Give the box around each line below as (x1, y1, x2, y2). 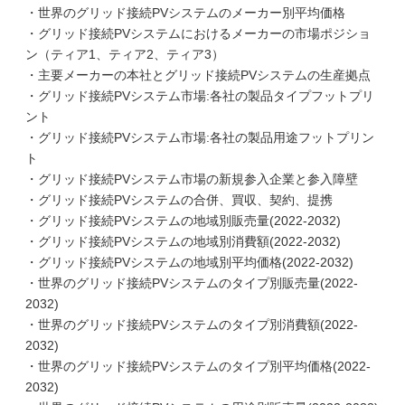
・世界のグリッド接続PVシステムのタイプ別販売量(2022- (25, 276, 358, 290)
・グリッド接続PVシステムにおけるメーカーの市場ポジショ (25, 26, 371, 41)
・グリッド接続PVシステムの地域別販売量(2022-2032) (25, 213, 341, 228)
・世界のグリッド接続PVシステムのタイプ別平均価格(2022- (25, 359, 371, 373)
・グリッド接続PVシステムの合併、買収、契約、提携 (25, 193, 333, 207)
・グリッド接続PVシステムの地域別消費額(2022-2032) (25, 234, 341, 249)
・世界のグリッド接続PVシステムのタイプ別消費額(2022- (25, 317, 358, 332)
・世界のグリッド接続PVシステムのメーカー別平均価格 (25, 5, 345, 20)
